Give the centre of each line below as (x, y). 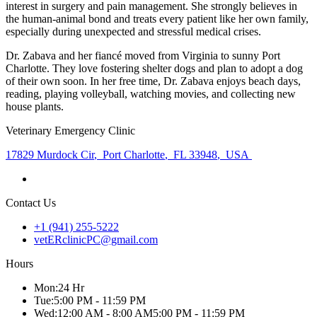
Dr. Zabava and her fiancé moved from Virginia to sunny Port (143, 55)
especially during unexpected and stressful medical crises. (133, 31)
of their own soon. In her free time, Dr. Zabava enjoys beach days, (153, 81)
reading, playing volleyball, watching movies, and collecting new (151, 93)
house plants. (35, 106)
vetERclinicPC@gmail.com (96, 239)
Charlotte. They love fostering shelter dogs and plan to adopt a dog (154, 68)
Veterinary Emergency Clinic (70, 130)
